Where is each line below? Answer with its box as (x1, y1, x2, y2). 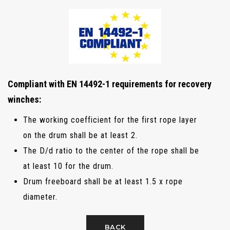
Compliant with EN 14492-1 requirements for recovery (8, 79, 212, 90)
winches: (8, 94, 41, 105)
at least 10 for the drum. (23, 161, 113, 171)
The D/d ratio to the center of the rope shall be (23, 146, 199, 156)
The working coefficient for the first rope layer (23, 115, 197, 125)
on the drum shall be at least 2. (23, 130, 138, 141)
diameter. (23, 192, 57, 202)
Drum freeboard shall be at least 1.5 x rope (23, 177, 183, 187)
